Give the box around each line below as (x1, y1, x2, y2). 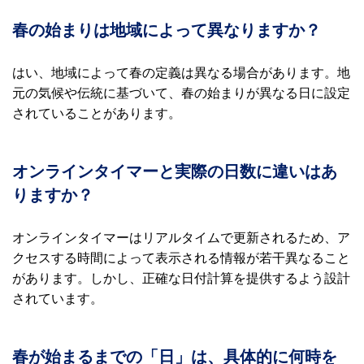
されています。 (12, 289, 103, 307)
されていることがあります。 (12, 104, 181, 122)
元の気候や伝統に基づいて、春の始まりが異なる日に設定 (12, 84, 350, 102)
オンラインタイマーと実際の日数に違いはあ (12, 162, 337, 181)
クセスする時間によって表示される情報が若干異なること (12, 249, 350, 266)
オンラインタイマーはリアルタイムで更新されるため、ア (12, 228, 350, 246)
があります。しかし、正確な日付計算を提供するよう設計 (12, 269, 350, 287)
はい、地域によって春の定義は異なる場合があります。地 (12, 63, 350, 81)
